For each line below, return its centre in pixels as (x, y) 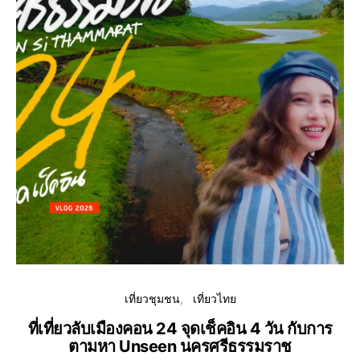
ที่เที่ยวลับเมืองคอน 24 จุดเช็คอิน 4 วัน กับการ (180, 329)
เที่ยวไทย (214, 299)
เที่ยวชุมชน (152, 299)
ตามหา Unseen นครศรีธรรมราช (180, 347)
